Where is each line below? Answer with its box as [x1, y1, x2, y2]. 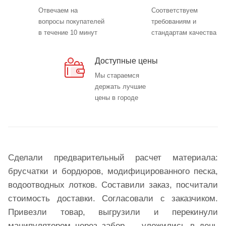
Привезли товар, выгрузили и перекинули [8, 207, 218, 217]
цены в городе [95, 94, 138, 102]
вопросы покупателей [38, 18, 104, 26]
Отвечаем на [38, 7, 78, 15]
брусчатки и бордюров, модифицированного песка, [8, 166, 218, 176]
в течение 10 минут [38, 29, 97, 37]
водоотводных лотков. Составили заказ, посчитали [8, 180, 218, 190]
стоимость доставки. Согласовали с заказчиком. [8, 193, 218, 203]
